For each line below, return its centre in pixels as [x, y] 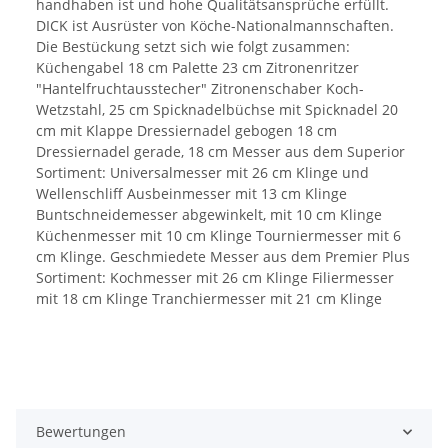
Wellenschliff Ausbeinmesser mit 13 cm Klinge [191, 194]
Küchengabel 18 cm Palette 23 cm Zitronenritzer [197, 68]
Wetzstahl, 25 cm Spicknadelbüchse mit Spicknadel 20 [217, 110]
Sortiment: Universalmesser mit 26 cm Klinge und [202, 173]
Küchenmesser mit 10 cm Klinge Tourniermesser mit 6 [218, 236]
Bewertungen [81, 432]
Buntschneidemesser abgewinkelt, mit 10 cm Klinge [209, 215]
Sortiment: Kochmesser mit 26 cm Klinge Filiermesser [215, 278]
